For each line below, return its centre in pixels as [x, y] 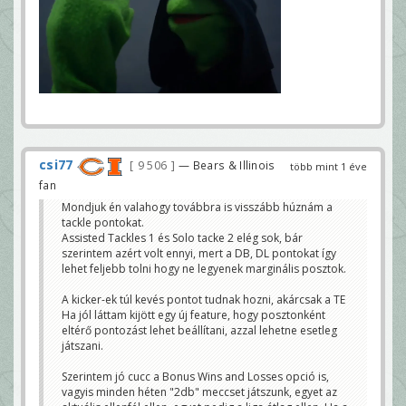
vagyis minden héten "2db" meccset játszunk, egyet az [199, 391]
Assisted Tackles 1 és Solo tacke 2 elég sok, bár [182, 237]
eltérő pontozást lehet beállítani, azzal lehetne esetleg [199, 330]
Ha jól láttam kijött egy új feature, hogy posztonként [193, 314]
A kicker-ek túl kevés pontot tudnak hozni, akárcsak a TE [203, 299]
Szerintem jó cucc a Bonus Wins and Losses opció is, [195, 376]
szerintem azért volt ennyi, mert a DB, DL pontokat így [199, 253]
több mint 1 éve [329, 167]
